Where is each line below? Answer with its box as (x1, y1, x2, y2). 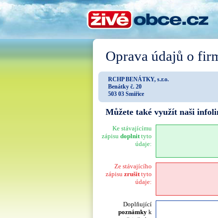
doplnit (120, 132, 140, 140)
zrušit (124, 170, 140, 178)
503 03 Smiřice (108, 90, 144, 97)
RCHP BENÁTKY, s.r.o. (108, 75, 169, 83)
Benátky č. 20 (108, 83, 142, 90)
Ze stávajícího (114, 163, 152, 170)
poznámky (118, 208, 147, 216)
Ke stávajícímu (112, 125, 152, 132)
